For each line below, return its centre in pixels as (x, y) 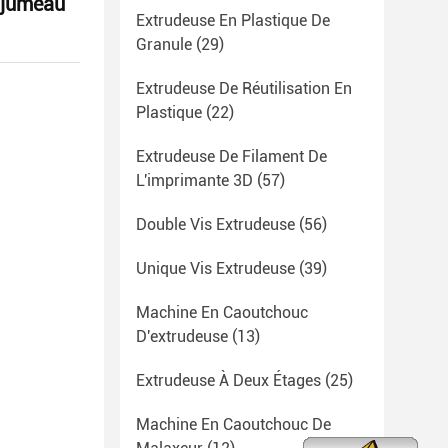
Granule (164, 44)
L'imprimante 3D (194, 180)
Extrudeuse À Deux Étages (228, 380)
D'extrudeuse (182, 336)
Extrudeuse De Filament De (231, 156)
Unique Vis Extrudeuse (215, 268)
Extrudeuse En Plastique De (233, 20)
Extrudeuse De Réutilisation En (244, 88)
